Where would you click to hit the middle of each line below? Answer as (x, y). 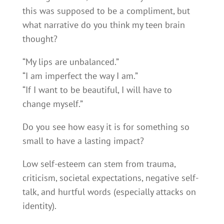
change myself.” (52, 103)
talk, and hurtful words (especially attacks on (109, 191)
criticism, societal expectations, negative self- (110, 177)
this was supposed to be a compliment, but (106, 10)
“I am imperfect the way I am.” (80, 75)
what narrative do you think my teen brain (103, 24)
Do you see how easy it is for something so (106, 126)
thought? (40, 38)
